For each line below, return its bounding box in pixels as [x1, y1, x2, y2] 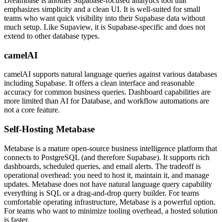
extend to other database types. [4, 31, 100, 40]
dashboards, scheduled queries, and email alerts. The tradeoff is [4, 162, 201, 170]
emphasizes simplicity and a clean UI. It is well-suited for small [4, 4, 200, 13]
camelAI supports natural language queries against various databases [4, 70, 217, 79]
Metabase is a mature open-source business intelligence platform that [4, 144, 217, 153]
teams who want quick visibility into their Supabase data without [4, 13, 205, 22]
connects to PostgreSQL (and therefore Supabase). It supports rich [4, 153, 210, 162]
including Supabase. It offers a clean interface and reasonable [4, 79, 194, 88]
